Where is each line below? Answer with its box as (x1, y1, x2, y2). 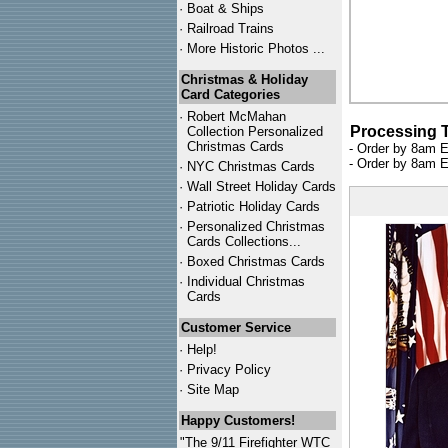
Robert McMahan (187, 109, 286, 124)
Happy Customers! (181, 413, 295, 428)
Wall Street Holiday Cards (187, 179, 336, 194)
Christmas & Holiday (181, 72, 308, 87)
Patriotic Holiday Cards (187, 199, 320, 214)
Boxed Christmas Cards (187, 254, 325, 269)
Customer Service (181, 320, 291, 335)
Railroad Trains (187, 21, 274, 36)
